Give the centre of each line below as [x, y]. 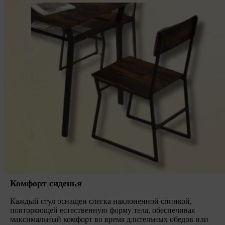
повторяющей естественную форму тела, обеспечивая [102, 210]
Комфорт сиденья [46, 183]
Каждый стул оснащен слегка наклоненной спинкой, [101, 201]
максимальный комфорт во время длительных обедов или [109, 219]
